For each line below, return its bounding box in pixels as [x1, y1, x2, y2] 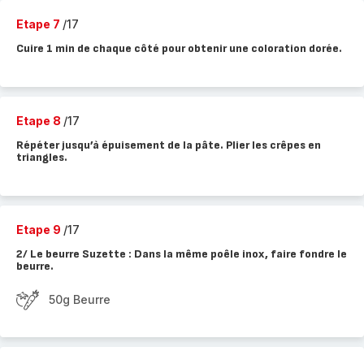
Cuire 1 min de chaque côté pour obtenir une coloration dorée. [16, 41, 342, 55]
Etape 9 [16, 223, 63, 236]
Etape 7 [16, 17, 63, 31]
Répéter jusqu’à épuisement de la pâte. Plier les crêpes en [16, 138, 321, 152]
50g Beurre [49, 292, 110, 306]
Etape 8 [16, 114, 63, 128]
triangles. [16, 150, 67, 164]
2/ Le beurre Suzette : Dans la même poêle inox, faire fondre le [16, 247, 347, 261]
